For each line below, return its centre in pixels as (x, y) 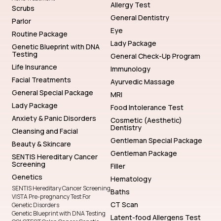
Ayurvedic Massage (143, 82)
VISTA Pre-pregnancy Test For (51, 197)
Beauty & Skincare (41, 144)
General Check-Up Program (155, 56)
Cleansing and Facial (45, 131)
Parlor (21, 21)
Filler (118, 166)
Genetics (27, 177)
